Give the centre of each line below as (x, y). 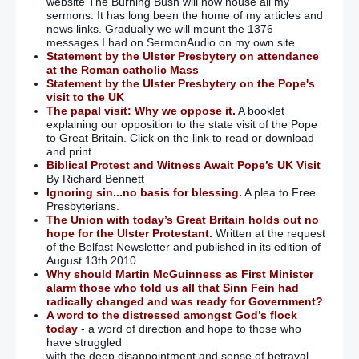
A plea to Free (278, 193)
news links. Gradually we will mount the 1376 (159, 29)
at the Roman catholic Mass (122, 70)
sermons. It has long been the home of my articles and (184, 16)
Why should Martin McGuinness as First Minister (179, 274)
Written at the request (268, 234)
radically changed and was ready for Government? (184, 302)
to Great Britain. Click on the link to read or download (180, 138)
